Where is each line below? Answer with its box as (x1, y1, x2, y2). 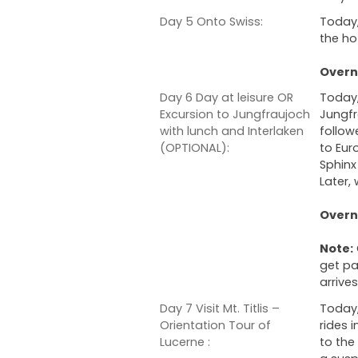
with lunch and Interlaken (160, 123, 304, 140)
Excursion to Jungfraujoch (160, 106, 310, 123)
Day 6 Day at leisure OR (160, 89, 293, 106)
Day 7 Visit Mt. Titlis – (160, 300, 280, 316)
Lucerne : (160, 333, 210, 350)
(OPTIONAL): (160, 140, 229, 157)
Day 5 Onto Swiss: (160, 14, 263, 30)
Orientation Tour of (160, 316, 271, 333)
